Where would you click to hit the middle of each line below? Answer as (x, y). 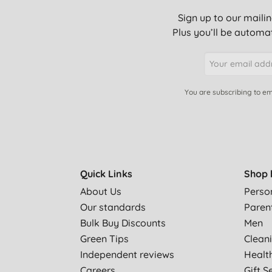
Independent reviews (127, 254)
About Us (100, 191)
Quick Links (106, 174)
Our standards (113, 207)
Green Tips (104, 239)
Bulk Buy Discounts (123, 223)
